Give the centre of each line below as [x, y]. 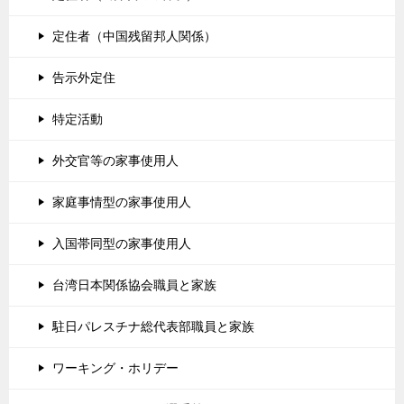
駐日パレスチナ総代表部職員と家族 [153, 326]
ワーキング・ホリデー [115, 367]
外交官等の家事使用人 [115, 160]
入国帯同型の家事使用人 [122, 243]
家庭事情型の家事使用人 [122, 202]
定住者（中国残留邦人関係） [134, 36]
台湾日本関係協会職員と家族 [134, 285]
